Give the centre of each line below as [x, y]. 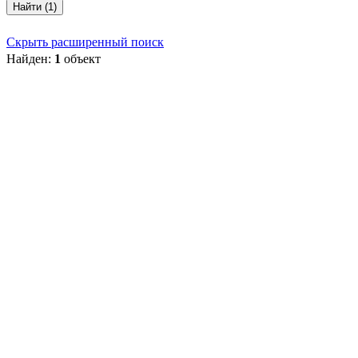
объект [81, 59]
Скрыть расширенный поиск [85, 42]
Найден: [30, 59]
